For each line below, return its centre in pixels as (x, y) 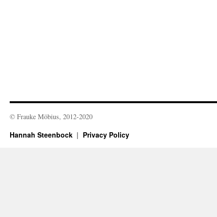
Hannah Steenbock (42, 135)
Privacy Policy (106, 135)
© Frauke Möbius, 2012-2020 (51, 117)
